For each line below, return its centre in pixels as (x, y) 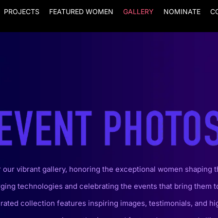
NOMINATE (182, 11)
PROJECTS (22, 11)
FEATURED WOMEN (82, 11)
